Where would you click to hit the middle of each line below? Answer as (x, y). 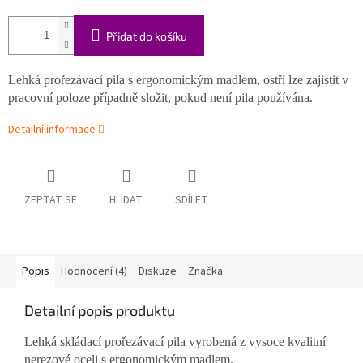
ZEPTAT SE (51, 201)
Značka (205, 272)
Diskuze (158, 272)
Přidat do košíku (147, 36)
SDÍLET (192, 201)
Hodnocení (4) (94, 272)
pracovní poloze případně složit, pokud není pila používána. (160, 98)
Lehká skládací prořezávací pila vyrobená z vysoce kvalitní (175, 342)
